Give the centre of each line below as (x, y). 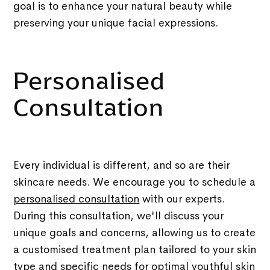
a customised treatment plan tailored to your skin (135, 249)
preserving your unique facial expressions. (116, 23)
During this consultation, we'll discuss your (119, 215)
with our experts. (182, 199)
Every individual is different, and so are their (122, 165)
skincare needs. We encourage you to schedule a (135, 182)
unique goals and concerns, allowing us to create (135, 232)
